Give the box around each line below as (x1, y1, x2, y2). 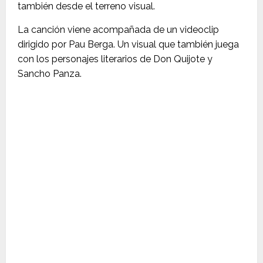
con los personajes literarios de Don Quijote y (18, 53, 213, 65)
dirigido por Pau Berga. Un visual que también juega (18, 39, 239, 50)
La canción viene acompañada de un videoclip (18, 24, 219, 35)
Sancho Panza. (18, 68, 82, 79)
